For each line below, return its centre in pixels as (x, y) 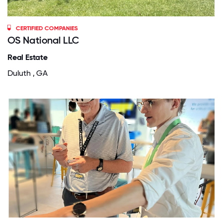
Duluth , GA (28, 73)
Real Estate (28, 57)
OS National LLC (43, 40)
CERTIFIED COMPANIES (47, 28)
